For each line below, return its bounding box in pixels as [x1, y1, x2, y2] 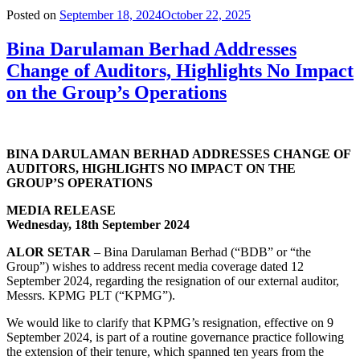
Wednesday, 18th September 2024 [6, 217, 190, 231]
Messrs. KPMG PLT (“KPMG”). [6, 288, 175, 302]
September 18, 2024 [59, 7, 162, 22]
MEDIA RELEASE [6, 202, 116, 217]
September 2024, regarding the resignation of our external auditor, [6, 273, 339, 288]
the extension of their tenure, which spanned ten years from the [6, 344, 324, 358]
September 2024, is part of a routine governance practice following [6, 329, 344, 344]
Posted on [6, 7, 56, 22]
